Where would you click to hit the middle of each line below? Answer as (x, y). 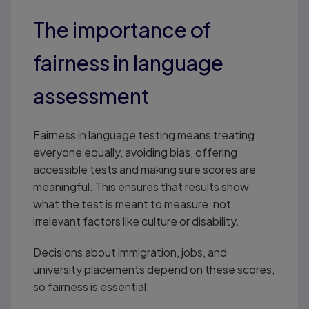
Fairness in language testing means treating (143, 134)
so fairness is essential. (91, 286)
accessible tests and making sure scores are (144, 169)
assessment (91, 96)
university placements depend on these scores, (153, 269)
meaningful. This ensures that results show (141, 186)
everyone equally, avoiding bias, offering (135, 152)
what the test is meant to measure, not (132, 203)
